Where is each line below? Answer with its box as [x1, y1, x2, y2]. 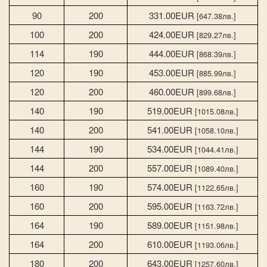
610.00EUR [147, 237, 195, 250]
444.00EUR [149, 46, 197, 60]
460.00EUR [149, 85, 197, 98]
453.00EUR [149, 66, 197, 79]
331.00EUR [149, 8, 197, 21]
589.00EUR [147, 218, 195, 231]
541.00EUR [147, 123, 195, 136]
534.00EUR [147, 142, 195, 155]
